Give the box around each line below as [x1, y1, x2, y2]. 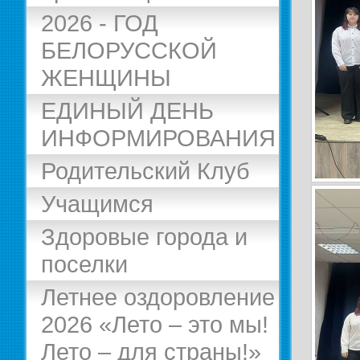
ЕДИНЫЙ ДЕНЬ [41, 97, 214, 124]
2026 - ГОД [41, 10, 158, 36]
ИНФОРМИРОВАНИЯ [41, 125, 276, 151]
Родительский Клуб [41, 157, 250, 184]
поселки [41, 251, 128, 277]
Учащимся [41, 190, 153, 217]
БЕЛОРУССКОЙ [41, 37, 217, 63]
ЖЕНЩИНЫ [41, 64, 171, 91]
